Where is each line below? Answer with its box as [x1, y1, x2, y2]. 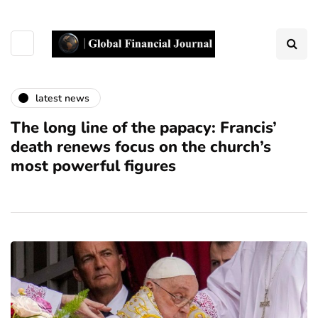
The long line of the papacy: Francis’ [11, 117, 277, 138]
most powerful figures [11, 155, 176, 177]
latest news [35, 91, 89, 105]
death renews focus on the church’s [11, 136, 271, 158]
